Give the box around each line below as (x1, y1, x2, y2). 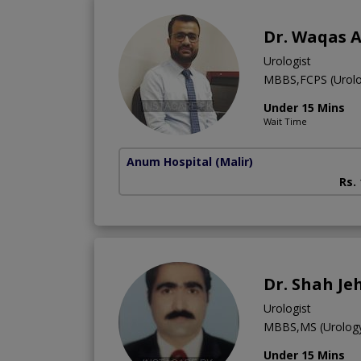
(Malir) (215, 154, 253, 170)
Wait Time (263, 115, 307, 128)
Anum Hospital (127, 154, 212, 170)
